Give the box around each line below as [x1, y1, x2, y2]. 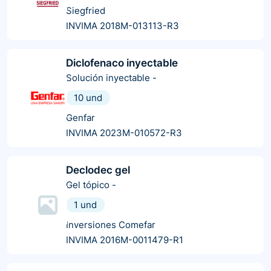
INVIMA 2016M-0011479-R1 [66, 233, 183, 246]
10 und [74, 91, 102, 103]
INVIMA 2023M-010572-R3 [66, 126, 182, 139]
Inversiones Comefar [66, 218, 155, 230]
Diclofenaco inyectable [66, 56, 178, 69]
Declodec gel [66, 163, 130, 176]
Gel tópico [66, 178, 109, 191]
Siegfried [66, 4, 105, 16]
